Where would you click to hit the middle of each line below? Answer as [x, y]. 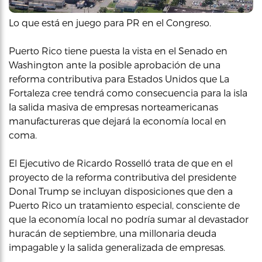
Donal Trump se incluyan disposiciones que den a [121, 191]
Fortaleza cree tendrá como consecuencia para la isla [128, 93]
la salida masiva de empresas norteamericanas [113, 107]
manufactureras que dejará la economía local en [118, 121]
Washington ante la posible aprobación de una [115, 65]
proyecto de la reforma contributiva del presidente [123, 177]
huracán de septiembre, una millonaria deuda [113, 233]
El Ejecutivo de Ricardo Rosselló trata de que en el [121, 163]
